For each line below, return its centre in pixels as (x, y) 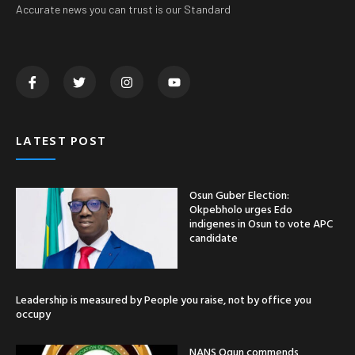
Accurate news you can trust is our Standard (123, 9)
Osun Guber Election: (239, 195)
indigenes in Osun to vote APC (261, 223)
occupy (33, 314)
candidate (214, 238)
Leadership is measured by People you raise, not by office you (164, 300)
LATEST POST (61, 141)
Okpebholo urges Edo (241, 209)
